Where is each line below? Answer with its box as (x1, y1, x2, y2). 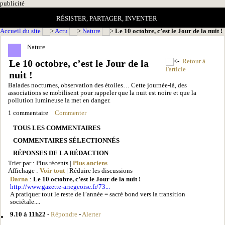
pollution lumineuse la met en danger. (8, 96, 110, 104)
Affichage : (8, 167, 40, 174)
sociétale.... (10, 198, 40, 205)
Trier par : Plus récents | (8, 159, 73, 167)
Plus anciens (73, 159, 107, 167)
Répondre (51, 210, 77, 218)
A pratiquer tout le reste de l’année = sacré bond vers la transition (10, 190, 185, 198)
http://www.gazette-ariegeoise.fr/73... (10, 183, 110, 190)
